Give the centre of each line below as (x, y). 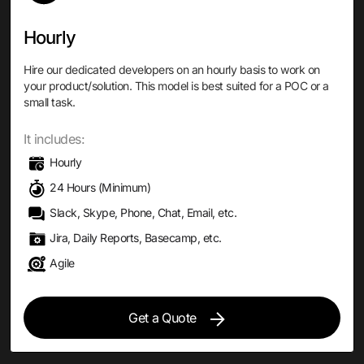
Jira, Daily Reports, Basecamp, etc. (136, 238)
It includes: (54, 139)
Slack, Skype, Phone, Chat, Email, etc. (143, 212)
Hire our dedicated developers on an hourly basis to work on (172, 69)
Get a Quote (162, 318)
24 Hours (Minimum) (100, 187)
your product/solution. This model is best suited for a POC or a (176, 86)
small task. (50, 102)
